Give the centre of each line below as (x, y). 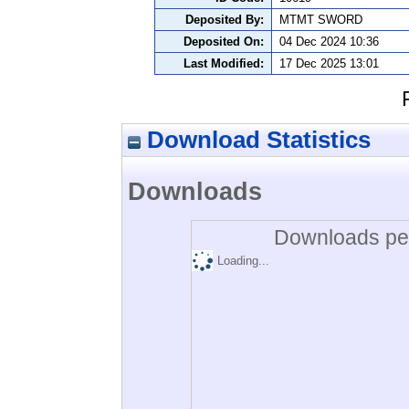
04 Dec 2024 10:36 (329, 42)
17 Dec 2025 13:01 (329, 64)
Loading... (243, 261)
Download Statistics (256, 139)
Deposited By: (225, 20)
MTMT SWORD (321, 20)
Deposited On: (224, 42)
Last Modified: (224, 64)
